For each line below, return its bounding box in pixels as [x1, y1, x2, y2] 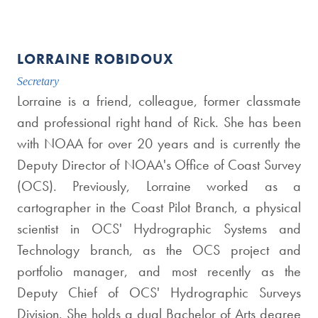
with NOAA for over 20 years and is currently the [17, 134, 301, 153]
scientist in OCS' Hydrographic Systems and [17, 219, 301, 238]
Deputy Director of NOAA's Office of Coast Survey [17, 155, 301, 174]
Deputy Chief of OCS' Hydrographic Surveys [17, 283, 301, 302]
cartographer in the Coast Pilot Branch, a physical [17, 198, 301, 216]
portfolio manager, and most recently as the [17, 262, 301, 280]
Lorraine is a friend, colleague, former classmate [17, 92, 301, 110]
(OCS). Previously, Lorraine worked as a [17, 177, 301, 195]
